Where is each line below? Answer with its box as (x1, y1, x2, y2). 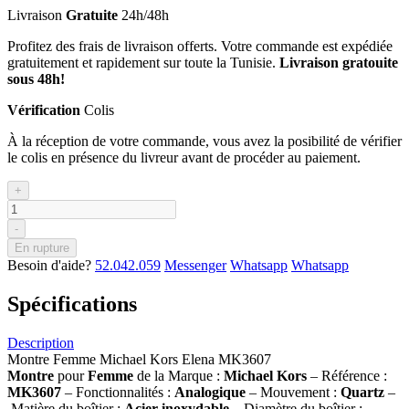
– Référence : (307, 367, 387, 383)
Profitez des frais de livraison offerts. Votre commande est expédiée (7, 37, 393, 54)
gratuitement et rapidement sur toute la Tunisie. (7, 54, 279, 70)
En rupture (15, 240, 69, 255)
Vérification (7, 101, 84, 118)
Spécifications (7, 291, 137, 316)
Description (7, 334, 74, 351)
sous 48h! (7, 70, 65, 87)
